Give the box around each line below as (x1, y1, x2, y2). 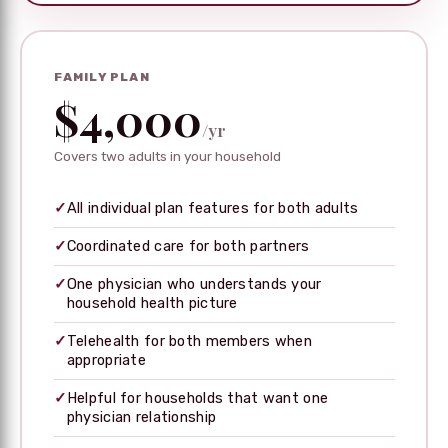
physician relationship (66, 407, 217, 426)
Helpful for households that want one (66, 388, 329, 407)
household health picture (66, 293, 238, 312)
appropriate (66, 350, 146, 369)
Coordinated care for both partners (66, 236, 310, 255)
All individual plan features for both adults (66, 198, 359, 217)
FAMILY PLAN (53, 69, 150, 84)
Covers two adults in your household (53, 147, 281, 164)
